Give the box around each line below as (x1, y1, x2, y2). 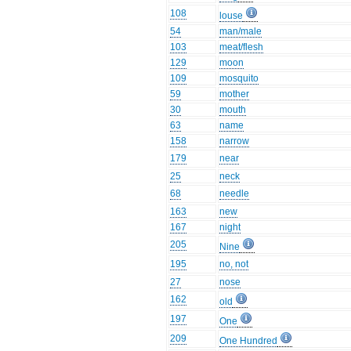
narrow (219, 136, 250, 147)
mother (219, 89, 250, 100)
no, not (219, 259, 249, 270)
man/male (219, 26, 262, 38)
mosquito (219, 73, 259, 85)
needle (219, 188, 250, 200)
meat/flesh (219, 42, 264, 53)
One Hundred (219, 335, 278, 347)
